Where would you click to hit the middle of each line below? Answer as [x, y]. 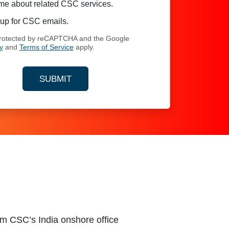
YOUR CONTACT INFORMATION [120, 91]
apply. [84, 47]
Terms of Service [46, 47]
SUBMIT [55, 79]
